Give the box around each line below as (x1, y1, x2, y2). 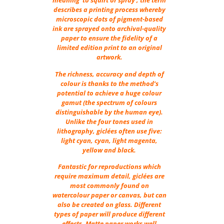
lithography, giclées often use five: (56, 126, 162, 135)
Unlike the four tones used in (65, 116, 153, 126)
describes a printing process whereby (53, 5, 165, 14)
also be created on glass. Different (57, 200, 161, 209)
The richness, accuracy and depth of (54, 69, 164, 78)
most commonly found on (69, 181, 149, 190)
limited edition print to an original (56, 43, 162, 52)
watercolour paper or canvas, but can (52, 190, 166, 200)
